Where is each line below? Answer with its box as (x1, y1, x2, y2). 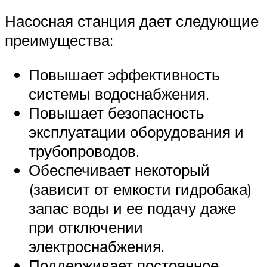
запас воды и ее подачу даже (29, 198, 236, 218)
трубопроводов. (29, 141, 139, 160)
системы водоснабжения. (29, 83, 209, 103)
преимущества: (5, 30, 113, 50)
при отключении (29, 217, 143, 237)
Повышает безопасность (29, 103, 204, 122)
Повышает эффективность (29, 64, 220, 84)
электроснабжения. (29, 236, 164, 256)
